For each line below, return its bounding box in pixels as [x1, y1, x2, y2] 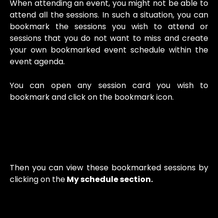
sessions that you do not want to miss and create [10, 33, 208, 44]
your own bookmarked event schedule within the [10, 44, 208, 56]
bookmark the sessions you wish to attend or [10, 21, 208, 33]
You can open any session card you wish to [10, 79, 208, 91]
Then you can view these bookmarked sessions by [10, 162, 208, 173]
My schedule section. [65, 173, 153, 185]
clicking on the [10, 173, 65, 185]
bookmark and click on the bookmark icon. [10, 91, 174, 103]
